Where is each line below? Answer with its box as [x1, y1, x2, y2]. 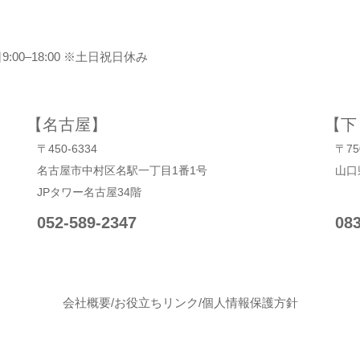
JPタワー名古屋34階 [36, 186, 141, 198]
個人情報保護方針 [201, 296, 298, 309]
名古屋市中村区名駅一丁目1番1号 [36, 164, 207, 177]
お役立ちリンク [113, 296, 198, 309]
